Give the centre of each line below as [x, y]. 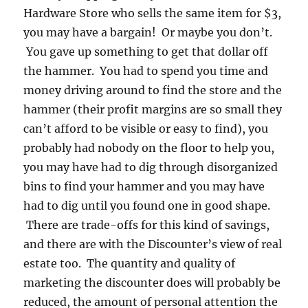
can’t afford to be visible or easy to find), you [146, 129]
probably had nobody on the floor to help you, [149, 148]
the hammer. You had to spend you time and [146, 71]
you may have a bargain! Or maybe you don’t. [148, 33]
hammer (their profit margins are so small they [153, 110]
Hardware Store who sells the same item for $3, [153, 13]
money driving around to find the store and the [153, 90]
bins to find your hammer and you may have [144, 187]
